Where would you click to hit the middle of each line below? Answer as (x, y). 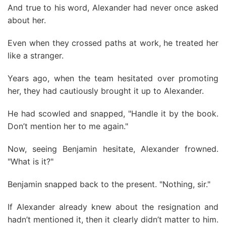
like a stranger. (36, 55)
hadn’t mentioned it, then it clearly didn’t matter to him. (113, 219)
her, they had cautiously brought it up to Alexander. (106, 91)
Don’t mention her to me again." (68, 126)
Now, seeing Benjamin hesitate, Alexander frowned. (113, 149)
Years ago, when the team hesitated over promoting (113, 78)
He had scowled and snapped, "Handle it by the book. (113, 114)
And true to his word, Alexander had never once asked (113, 8)
